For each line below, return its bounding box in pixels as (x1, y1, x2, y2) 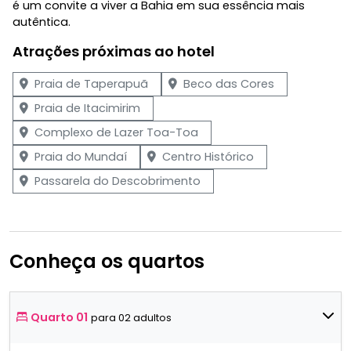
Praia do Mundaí (34, 148, 127, 165)
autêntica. (13, 13, 71, 30)
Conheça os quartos (9, 248, 204, 274)
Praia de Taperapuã (34, 75, 148, 92)
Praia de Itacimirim (34, 100, 140, 116)
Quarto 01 (31, 309, 88, 325)
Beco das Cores (183, 75, 274, 92)
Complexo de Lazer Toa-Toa (34, 124, 198, 140)
